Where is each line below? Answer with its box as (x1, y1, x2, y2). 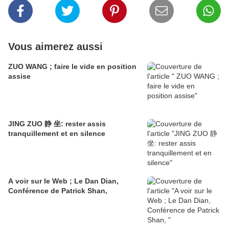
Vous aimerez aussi (8, 41, 103, 53)
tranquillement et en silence (8, 129, 105, 138)
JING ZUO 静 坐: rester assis (8, 120, 106, 128)
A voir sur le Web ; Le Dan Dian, (8, 177, 119, 186)
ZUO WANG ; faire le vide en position (8, 62, 136, 71)
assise (8, 72, 31, 81)
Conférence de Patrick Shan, (8, 187, 107, 195)
